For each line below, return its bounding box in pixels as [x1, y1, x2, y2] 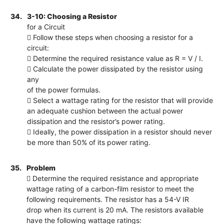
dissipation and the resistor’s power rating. [27, 116, 165, 125]
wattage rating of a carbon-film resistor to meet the [26, 184, 194, 193]
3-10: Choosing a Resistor [27, 11, 117, 20]
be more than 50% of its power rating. [27, 137, 151, 146]
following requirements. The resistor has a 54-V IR [26, 194, 189, 203]
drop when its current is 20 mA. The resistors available [26, 205, 204, 214]
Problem [26, 163, 56, 172]
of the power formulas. [27, 85, 101, 94]
